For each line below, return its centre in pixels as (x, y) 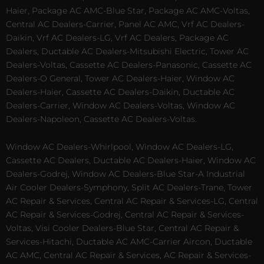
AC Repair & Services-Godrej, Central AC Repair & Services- (125, 215)
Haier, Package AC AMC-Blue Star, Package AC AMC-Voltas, (128, 10)
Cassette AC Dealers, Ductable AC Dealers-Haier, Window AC (131, 161)
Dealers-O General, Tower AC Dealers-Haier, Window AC (120, 78)
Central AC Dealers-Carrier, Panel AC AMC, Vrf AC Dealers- (125, 24)
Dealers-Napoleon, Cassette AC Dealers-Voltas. (101, 119)
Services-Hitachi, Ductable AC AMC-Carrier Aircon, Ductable (129, 242)
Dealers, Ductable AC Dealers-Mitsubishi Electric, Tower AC (127, 51)
